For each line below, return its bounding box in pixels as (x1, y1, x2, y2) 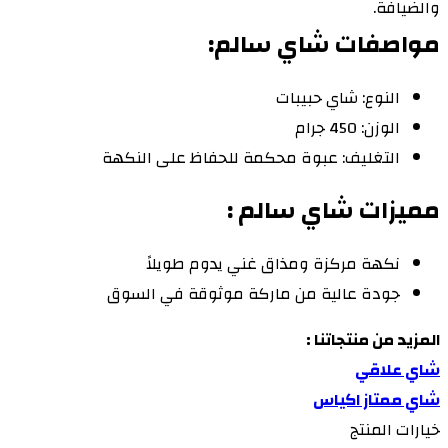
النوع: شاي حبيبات (276, 83, 400, 114)
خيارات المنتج (350, 415, 440, 446)
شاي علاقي (355, 355, 440, 386)
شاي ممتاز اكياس (313, 385, 440, 416)
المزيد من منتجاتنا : (303, 325, 440, 356)
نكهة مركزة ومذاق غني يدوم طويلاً (146, 249, 400, 280)
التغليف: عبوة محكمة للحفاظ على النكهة (102, 143, 400, 174)
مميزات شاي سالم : (222, 189, 440, 234)
